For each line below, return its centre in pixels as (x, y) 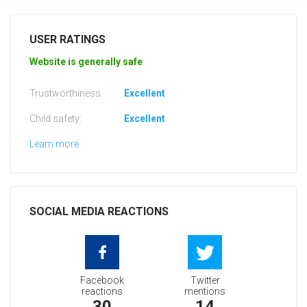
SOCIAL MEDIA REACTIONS (99, 212)
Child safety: (56, 119)
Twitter (205, 281)
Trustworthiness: (66, 94)
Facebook (102, 281)
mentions (205, 292)
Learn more (54, 144)
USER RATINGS (67, 40)
